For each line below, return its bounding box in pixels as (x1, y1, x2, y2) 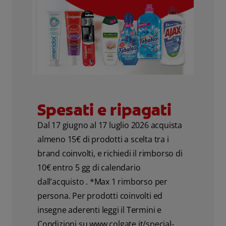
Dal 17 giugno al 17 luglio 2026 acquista (37, 119, 183, 131)
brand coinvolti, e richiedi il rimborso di (37, 147, 183, 159)
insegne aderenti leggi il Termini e (37, 204, 162, 215)
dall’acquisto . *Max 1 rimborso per (37, 176, 168, 187)
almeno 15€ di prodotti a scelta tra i (37, 133, 169, 145)
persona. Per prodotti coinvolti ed (37, 190, 163, 201)
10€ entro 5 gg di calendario (37, 161, 141, 173)
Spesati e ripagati (37, 99, 172, 121)
